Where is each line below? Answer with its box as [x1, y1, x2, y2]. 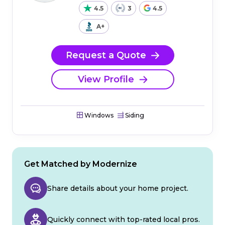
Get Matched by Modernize [24, 159, 137, 169]
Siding [124, 111, 144, 120]
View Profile [78, 73, 134, 85]
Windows [83, 111, 114, 120]
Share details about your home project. [47, 184, 188, 193]
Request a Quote [66, 49, 146, 61]
